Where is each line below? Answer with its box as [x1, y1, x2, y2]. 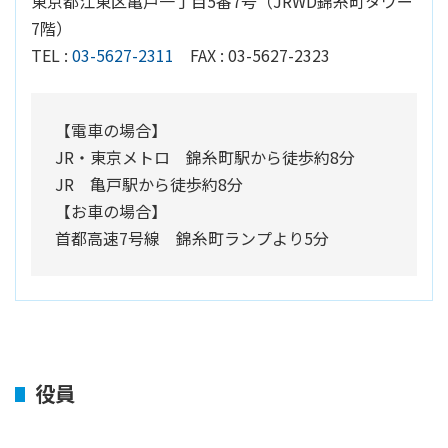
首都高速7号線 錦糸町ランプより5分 [55, 226, 329, 251]
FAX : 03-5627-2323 [190, 43, 330, 68]
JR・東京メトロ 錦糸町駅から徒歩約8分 [55, 145, 355, 170]
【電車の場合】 [55, 118, 167, 143]
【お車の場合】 [55, 199, 167, 224]
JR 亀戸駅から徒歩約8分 [55, 172, 243, 197]
